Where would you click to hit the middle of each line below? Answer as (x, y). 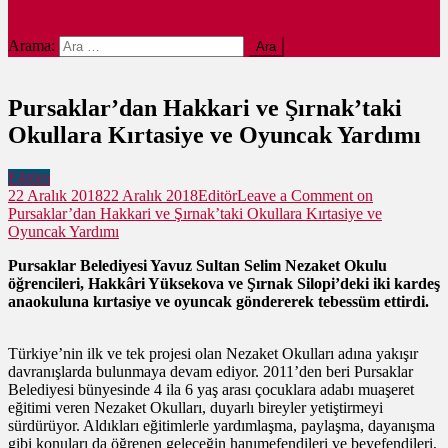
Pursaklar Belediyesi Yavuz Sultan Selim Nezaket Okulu (197, 265)
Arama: (31, 45)
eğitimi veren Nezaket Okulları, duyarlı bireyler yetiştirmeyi (195, 407)
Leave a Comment (295, 195)
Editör (217, 195)
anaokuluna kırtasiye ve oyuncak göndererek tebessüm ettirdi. (218, 301)
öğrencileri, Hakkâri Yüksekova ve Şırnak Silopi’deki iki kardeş (224, 283)
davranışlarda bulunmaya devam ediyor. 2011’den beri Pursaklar (210, 371)
